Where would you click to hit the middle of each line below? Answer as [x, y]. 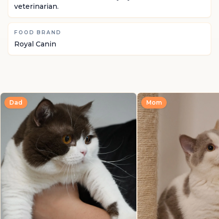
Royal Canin [35, 44]
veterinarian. [36, 6]
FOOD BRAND [38, 33]
